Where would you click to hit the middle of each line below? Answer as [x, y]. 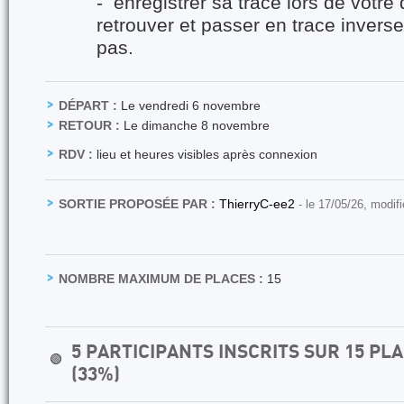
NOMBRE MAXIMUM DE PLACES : [161, 279]
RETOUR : [89, 125]
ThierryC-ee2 [259, 204]
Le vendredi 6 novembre [189, 106]
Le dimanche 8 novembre [195, 125]
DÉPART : [88, 106]
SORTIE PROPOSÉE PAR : [137, 204]
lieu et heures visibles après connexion [205, 154]
